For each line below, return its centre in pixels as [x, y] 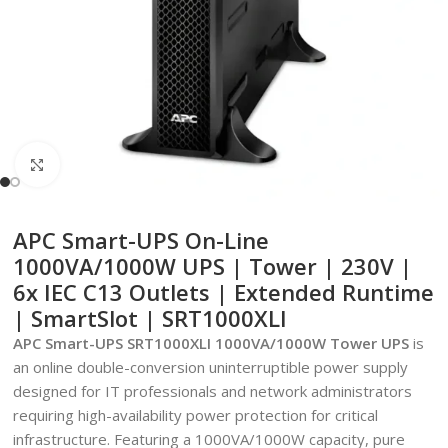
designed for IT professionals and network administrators [212, 391]
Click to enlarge [113, 164]
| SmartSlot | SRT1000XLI [150, 318]
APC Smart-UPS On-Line [141, 240]
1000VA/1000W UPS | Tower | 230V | [212, 266]
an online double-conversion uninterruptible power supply [210, 367]
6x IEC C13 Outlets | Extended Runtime [223, 292]
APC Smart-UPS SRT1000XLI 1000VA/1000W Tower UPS [211, 343]
